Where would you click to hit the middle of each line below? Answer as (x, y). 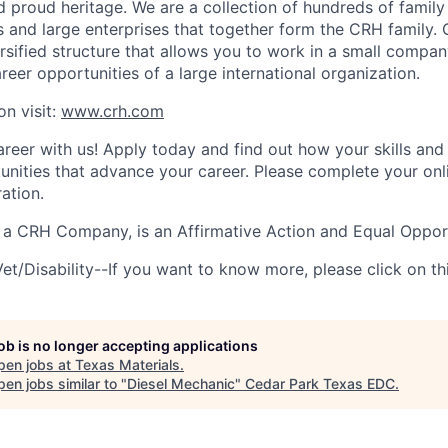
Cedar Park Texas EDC (320, 383)
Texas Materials (127, 364)
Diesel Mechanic (181, 383)
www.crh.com (112, 111)
